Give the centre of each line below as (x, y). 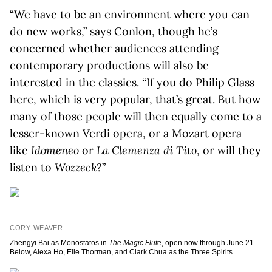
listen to (32, 167)
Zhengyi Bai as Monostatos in (59, 243)
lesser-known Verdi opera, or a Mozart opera (126, 133)
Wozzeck (76, 167)
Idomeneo (55, 150)
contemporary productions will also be (109, 65)
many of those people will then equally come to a (136, 116)
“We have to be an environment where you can (130, 14)
